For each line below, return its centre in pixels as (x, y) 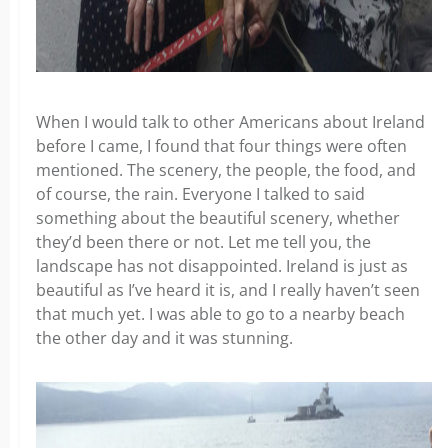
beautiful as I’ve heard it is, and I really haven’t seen (228, 289)
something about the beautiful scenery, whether (218, 217)
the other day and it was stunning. (164, 337)
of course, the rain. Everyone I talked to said (200, 193)
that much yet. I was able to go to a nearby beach (220, 313)
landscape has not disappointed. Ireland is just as (222, 265)
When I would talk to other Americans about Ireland (230, 121)
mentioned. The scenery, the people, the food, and (226, 169)
